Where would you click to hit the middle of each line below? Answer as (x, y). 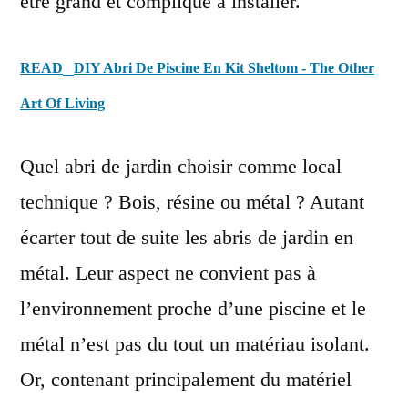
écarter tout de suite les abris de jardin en (187, 237)
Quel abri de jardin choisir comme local (181, 166)
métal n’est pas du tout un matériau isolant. (195, 343)
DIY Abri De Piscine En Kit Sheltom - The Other (224, 67)
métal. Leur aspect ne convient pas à (168, 272)
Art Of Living (62, 103)
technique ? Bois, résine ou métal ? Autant (192, 201)
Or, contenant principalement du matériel (186, 379)
